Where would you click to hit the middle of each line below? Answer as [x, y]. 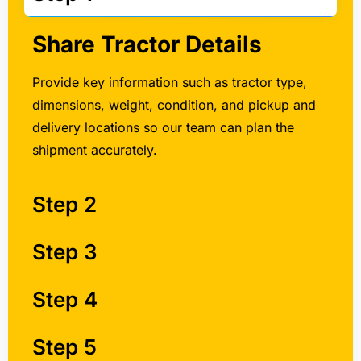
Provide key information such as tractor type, [170, 82]
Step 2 [64, 205]
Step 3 [65, 252]
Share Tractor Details [147, 44]
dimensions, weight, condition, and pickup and [174, 104]
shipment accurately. [95, 149]
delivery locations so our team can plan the [163, 127]
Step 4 [65, 300]
